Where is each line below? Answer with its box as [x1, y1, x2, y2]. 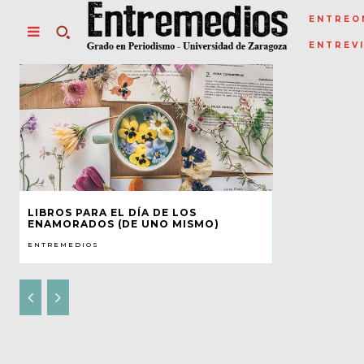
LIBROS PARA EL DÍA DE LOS [28, 206, 197, 219]
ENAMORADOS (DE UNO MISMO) [28, 217, 219, 230]
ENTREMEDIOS [28, 240, 99, 249]
